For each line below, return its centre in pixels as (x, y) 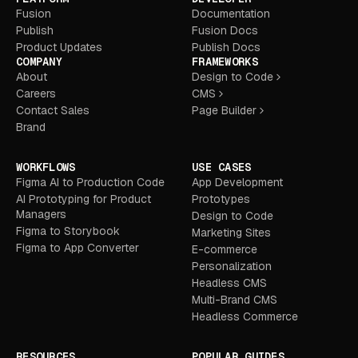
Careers (36, 93)
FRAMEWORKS (225, 61)
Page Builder (224, 110)
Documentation (231, 13)
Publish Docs (226, 47)
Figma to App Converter (78, 247)
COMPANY (39, 61)
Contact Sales (53, 110)
